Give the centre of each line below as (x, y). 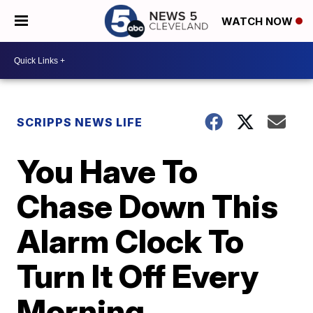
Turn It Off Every (138, 276)
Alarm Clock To (131, 241)
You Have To (108, 171)
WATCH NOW (259, 22)
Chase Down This (148, 206)
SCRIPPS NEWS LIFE (80, 122)
